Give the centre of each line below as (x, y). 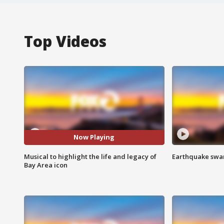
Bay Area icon (46, 165)
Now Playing (94, 137)
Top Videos (65, 41)
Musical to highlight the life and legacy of (90, 156)
